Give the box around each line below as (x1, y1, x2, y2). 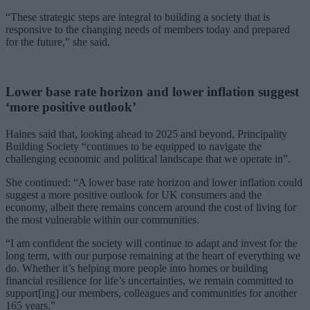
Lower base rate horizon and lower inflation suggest (6, 84, 299, 100)
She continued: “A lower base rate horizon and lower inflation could (6, 176, 302, 188)
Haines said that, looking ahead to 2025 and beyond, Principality (6, 128, 287, 140)
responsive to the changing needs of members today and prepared (6, 23, 290, 35)
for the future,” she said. (6, 35, 110, 48)
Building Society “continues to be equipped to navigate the (6, 140, 262, 152)
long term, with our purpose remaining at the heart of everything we (6, 250, 300, 262)
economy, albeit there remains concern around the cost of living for (6, 201, 296, 213)
